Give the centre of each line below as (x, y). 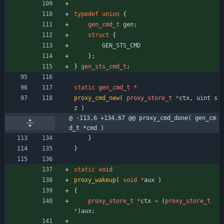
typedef (86, 14)
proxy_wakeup (95, 180)
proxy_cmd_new (97, 98)
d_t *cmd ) (86, 128)
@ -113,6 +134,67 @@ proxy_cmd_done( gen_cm (142, 118)
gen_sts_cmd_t (104, 66)
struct (98, 35)
